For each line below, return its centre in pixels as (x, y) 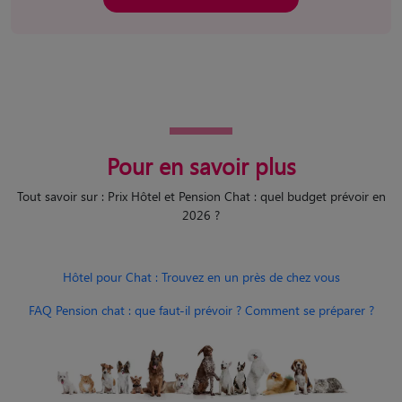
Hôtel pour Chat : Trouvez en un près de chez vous (201, 277)
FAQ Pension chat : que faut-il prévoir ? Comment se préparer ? (201, 310)
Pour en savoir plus (201, 166)
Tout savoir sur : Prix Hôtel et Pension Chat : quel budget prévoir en (201, 196)
